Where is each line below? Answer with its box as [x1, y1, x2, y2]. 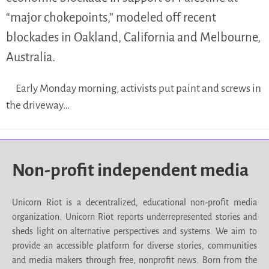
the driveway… [6, 100, 70, 112]
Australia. [6, 50, 55, 64]
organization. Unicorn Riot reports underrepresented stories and [12, 212, 257, 222]
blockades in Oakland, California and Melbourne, [6, 31, 261, 44]
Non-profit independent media [12, 160, 249, 180]
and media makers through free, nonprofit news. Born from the [12, 255, 257, 265]
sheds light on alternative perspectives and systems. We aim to [12, 226, 257, 237]
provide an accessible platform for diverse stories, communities [12, 241, 257, 251]
